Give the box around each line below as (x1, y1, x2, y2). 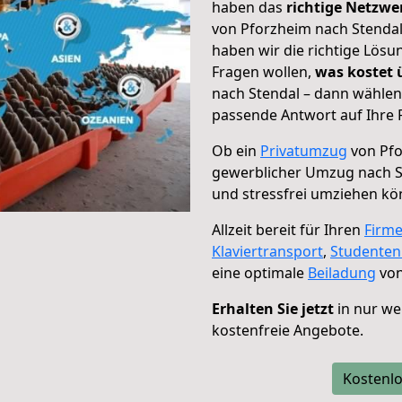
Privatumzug (260, 141, 347, 161)
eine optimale (212, 263, 308, 283)
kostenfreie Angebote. (212, 320, 363, 340)
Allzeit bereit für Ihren (212, 220, 364, 240)
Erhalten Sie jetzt (212, 299, 334, 319)
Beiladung (308, 263, 376, 283)
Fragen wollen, (212, 62, 315, 82)
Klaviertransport (212, 241, 323, 261)
